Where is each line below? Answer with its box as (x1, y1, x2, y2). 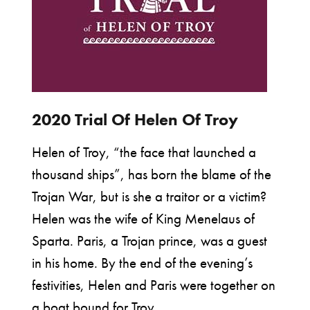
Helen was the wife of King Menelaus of (32, 209, 255, 228)
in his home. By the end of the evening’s (32, 253, 253, 273)
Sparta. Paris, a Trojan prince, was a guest (32, 231, 267, 250)
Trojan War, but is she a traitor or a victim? (32, 187, 266, 206)
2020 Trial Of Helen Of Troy (32, 109, 238, 131)
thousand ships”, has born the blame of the (32, 165, 271, 184)
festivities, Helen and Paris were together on (32, 275, 275, 295)
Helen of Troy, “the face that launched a (32, 143, 256, 162)
